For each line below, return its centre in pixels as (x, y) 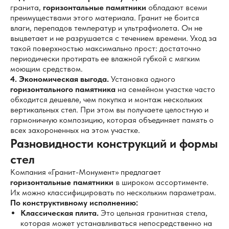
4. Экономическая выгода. (60, 79)
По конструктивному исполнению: (74, 203)
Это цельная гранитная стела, (153, 213)
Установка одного (142, 79)
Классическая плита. (60, 213)
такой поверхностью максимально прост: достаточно (106, 48)
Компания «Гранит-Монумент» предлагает (86, 172)
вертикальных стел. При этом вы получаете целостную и (109, 110)
